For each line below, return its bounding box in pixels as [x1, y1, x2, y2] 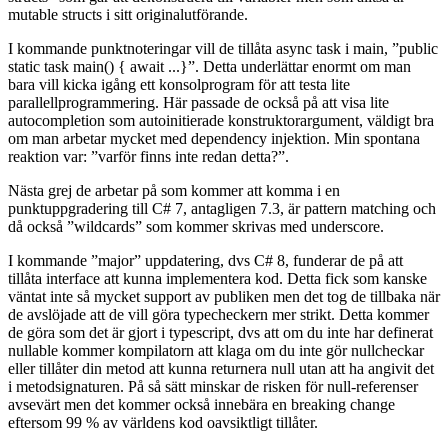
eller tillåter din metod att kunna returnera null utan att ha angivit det [8, 359, 434, 377]
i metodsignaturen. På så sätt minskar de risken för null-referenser [8, 377, 418, 395]
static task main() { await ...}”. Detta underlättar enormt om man [8, 57, 411, 75]
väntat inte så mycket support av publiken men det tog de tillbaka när [8, 287, 440, 305]
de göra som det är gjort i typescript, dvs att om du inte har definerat [8, 323, 433, 341]
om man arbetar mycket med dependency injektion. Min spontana [8, 129, 420, 147]
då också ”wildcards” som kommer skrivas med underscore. [8, 217, 384, 235]
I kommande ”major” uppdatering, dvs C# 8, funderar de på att [8, 251, 403, 269]
